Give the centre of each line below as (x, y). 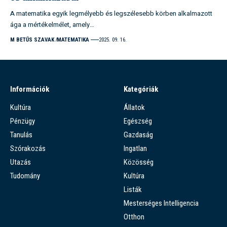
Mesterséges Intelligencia (161, 203)
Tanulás (21, 135)
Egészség (138, 121)
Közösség (139, 162)
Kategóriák (141, 89)
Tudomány (25, 176)
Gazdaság (138, 135)
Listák (133, 189)
